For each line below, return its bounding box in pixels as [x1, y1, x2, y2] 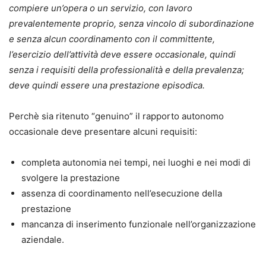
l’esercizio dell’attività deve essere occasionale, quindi [9, 48, 236, 60]
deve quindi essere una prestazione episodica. [9, 79, 205, 91]
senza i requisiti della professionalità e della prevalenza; [9, 64, 244, 75]
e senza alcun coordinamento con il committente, [9, 33, 215, 45]
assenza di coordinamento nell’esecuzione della [21, 187, 222, 199]
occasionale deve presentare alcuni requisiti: [9, 125, 197, 137]
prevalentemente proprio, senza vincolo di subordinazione [9, 17, 254, 29]
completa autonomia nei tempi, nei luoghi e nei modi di [21, 156, 251, 168]
